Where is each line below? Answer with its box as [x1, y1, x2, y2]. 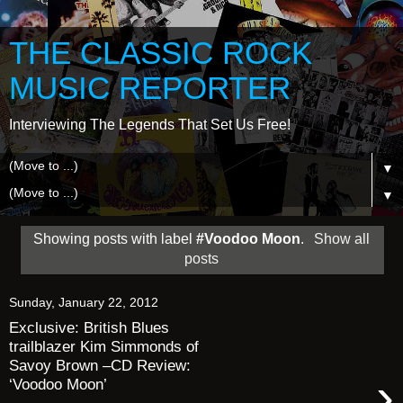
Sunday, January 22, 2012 [9, 294, 158, 309]
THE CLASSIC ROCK [9, 36, 312, 70]
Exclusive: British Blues [9, 318, 169, 337]
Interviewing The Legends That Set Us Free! [9, 117, 291, 132]
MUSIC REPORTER [9, 71, 291, 105]
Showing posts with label [33, 230, 197, 246]
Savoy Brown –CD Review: [9, 356, 191, 375]
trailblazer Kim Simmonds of [9, 337, 199, 356]
